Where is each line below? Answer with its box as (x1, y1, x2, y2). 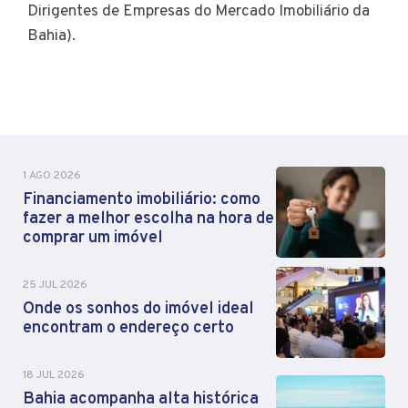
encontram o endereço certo (23, 318, 234, 340)
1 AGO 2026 (23, 168, 81, 183)
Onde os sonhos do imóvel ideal (23, 299, 254, 321)
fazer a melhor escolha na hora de (23, 208, 274, 229)
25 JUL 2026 (23, 278, 87, 293)
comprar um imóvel (23, 227, 163, 249)
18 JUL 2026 (23, 367, 85, 382)
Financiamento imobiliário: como (23, 189, 260, 210)
